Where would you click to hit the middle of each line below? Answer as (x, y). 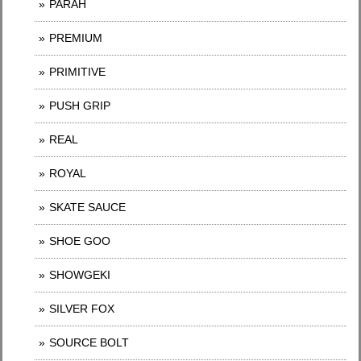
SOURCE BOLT (89, 342)
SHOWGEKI (80, 275)
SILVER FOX (82, 309)
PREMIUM (76, 38)
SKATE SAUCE (87, 207)
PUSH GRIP (80, 106)
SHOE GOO (80, 241)
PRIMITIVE (77, 72)
